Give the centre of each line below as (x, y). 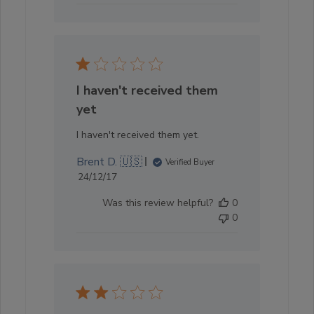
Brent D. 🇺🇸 (109, 162)
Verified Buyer (190, 162)
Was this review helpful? (158, 203)
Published (121, 176)
